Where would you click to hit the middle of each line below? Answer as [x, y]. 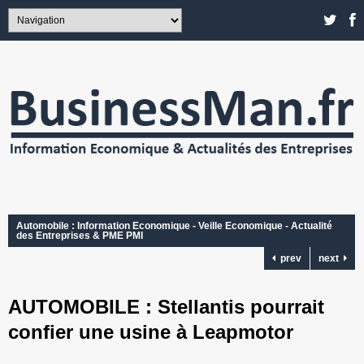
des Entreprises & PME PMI [80, 236]
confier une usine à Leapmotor [151, 332]
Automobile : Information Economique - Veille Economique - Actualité [174, 226]
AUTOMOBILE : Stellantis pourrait [166, 307]
